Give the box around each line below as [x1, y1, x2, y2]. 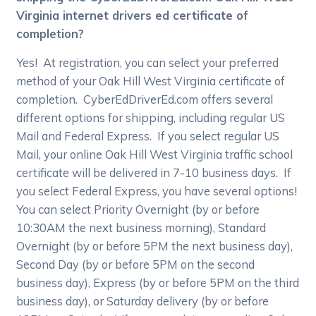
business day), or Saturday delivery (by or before [16, 293, 269, 309]
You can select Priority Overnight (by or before [16, 202, 260, 217]
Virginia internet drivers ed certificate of [16, 8, 249, 23]
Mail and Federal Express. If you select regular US [16, 128, 280, 144]
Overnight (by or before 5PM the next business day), [16, 238, 293, 254]
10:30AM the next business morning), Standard [16, 220, 267, 236]
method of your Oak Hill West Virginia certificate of [16, 73, 286, 89]
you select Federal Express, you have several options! [16, 183, 298, 199]
